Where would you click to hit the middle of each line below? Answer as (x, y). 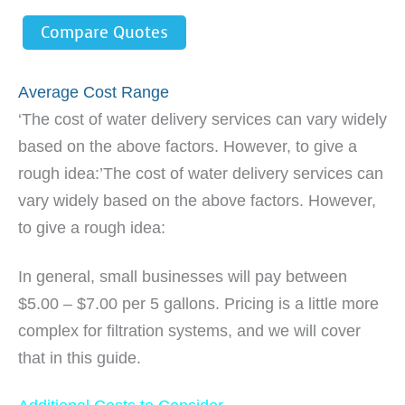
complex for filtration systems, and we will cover (189, 330)
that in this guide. (80, 358)
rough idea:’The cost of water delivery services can (201, 174)
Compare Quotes (104, 33)
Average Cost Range (94, 93)
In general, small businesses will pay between (183, 276)
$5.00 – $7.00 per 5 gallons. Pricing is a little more (198, 303)
